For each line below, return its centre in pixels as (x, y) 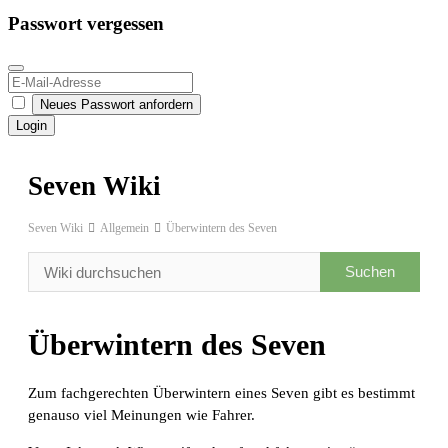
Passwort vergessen (86, 24)
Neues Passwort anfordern (116, 104)
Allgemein (124, 228)
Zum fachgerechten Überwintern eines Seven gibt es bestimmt (221, 393)
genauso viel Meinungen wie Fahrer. (141, 415)
